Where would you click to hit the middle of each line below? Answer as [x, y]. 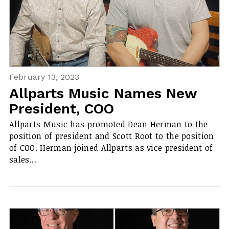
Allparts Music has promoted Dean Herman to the [108, 124]
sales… [23, 159]
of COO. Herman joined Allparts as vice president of [111, 147]
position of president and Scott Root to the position [111, 136]
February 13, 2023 [44, 77]
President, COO [61, 108]
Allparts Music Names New [103, 93]
